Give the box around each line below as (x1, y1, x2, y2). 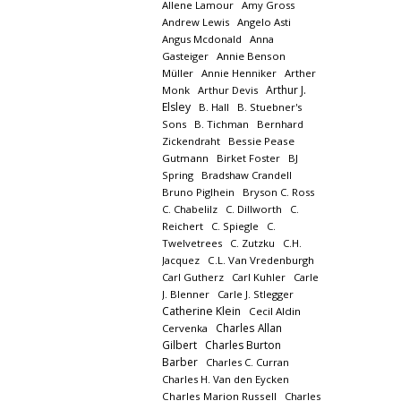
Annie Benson (216, 49, 286, 63)
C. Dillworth (225, 202, 282, 216)
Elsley (161, 99, 191, 115)
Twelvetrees (161, 236, 222, 250)
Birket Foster (216, 151, 280, 165)
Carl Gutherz (161, 270, 224, 284)
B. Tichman (193, 117, 249, 131)
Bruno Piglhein (161, 185, 235, 199)
